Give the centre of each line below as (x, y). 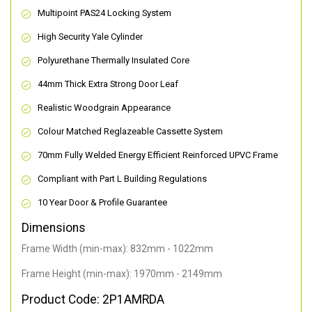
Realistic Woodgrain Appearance (104, 108)
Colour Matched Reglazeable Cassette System (130, 132)
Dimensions (54, 228)
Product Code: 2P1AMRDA (93, 300)
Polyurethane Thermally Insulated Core (114, 61)
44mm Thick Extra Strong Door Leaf (108, 84)
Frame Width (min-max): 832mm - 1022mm (117, 249)
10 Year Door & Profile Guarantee (102, 203)
